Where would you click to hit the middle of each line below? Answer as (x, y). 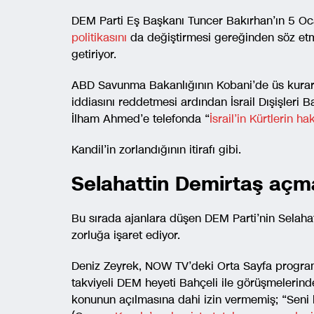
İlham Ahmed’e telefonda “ (141, 119)
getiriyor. (94, 54)
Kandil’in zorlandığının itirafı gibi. (156, 150)
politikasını (99, 37)
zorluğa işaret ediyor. (126, 235)
